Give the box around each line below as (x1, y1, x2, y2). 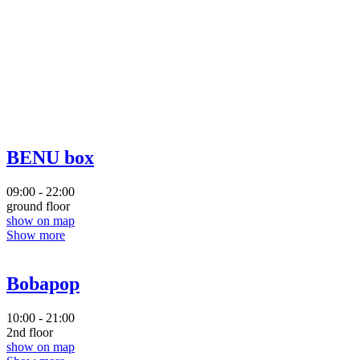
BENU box (6, 147, 94, 169)
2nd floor (6, 325, 53, 339)
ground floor (6, 199, 70, 214)
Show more (6, 228, 65, 243)
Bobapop (6, 273, 80, 295)
